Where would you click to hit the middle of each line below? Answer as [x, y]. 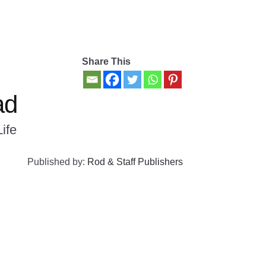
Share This [106, 61]
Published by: [57, 161]
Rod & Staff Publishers [135, 161]
